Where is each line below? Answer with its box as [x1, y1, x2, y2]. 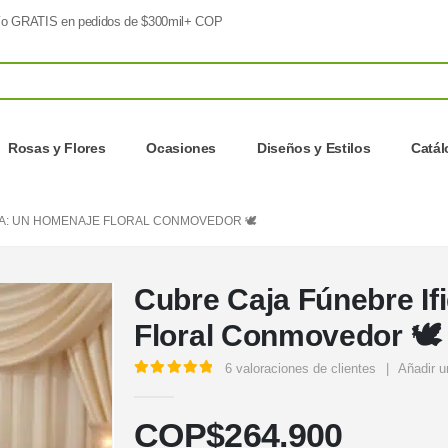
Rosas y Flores [8, 140, 106, 157]
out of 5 [163, 379, 220, 393]
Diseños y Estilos [257, 140, 371, 157]
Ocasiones [146, 140, 217, 157]
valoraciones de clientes [232, 361, 377, 377]
